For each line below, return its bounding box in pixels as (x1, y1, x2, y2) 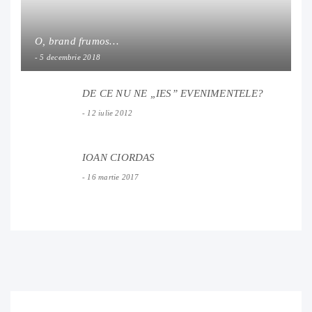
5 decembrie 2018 (40, 52, 101, 61)
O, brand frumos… (35, 35, 119, 47)
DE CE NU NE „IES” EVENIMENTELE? (82, 87, 263, 99)
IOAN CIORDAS (82, 151, 155, 163)
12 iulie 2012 (87, 108, 133, 117)
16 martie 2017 (87, 172, 139, 181)
